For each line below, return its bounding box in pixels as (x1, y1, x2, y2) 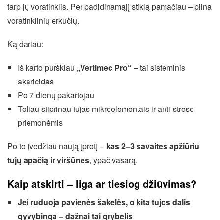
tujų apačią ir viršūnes (7, 154, 89, 165)
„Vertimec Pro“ (76, 62, 132, 73)
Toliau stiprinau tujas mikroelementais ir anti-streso (17, 103, 194, 114)
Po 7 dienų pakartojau (17, 89, 94, 101)
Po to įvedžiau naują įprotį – (7, 140, 106, 152)
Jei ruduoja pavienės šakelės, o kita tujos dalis (17, 196, 190, 208)
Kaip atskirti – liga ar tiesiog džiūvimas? (7, 176, 196, 191)
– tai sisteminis (131, 62, 185, 73)
